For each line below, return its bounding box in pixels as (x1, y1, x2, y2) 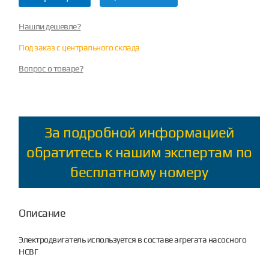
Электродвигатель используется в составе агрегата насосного (19, 234, 247, 244)
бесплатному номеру (70, 163, 208, 180)
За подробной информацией (44, 124, 234, 141)
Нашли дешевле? (19, 21, 81, 31)
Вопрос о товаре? (19, 63, 83, 73)
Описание (19, 206, 66, 219)
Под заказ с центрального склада (19, 42, 140, 52)
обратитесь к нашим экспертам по (26, 144, 252, 160)
